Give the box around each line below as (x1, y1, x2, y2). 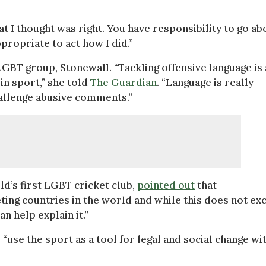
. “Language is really (157, 76, 254, 89)
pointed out (137, 179, 195, 192)
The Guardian (90, 76, 157, 89)
